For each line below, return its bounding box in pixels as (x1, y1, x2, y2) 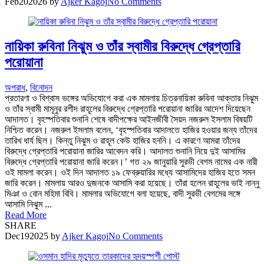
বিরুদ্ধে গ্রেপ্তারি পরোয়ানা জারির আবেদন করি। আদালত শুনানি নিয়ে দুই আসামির (5, 146, 245, 156)
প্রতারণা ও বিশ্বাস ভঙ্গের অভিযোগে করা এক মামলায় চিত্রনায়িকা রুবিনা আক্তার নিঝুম (5, 93, 258, 103)
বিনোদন (30, 82, 52, 93)
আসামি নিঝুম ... (5, 199, 52, 209)
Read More (5, 209, 47, 220)
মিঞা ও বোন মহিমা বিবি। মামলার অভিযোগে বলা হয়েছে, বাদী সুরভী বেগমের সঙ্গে (5, 188, 240, 199)
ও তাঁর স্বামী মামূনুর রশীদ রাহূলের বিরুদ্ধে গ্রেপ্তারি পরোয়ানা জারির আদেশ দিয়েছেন (5, 103, 250, 114)
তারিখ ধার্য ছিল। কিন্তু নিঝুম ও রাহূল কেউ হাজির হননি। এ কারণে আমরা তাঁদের (5, 135, 240, 146)
